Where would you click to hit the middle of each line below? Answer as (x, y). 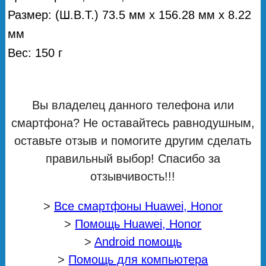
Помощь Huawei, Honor (138, 224)
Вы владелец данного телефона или (133, 105)
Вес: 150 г (35, 53)
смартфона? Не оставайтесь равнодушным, (133, 123)
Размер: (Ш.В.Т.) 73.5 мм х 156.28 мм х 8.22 (130, 15)
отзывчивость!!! (133, 176)
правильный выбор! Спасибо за (133, 158)
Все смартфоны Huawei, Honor (138, 206)
